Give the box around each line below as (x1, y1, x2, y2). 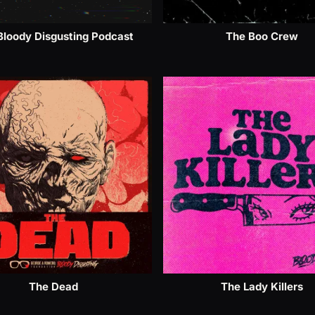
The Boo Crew (225, 30, 298, 43)
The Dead (29, 280, 78, 293)
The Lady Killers (220, 280, 303, 293)
